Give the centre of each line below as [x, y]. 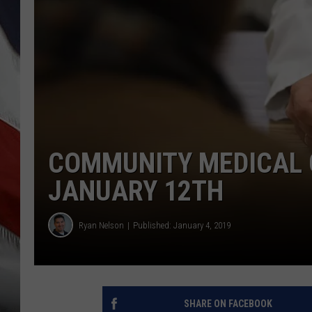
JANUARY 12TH [136, 192]
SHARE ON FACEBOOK [228, 304]
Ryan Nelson [101, 225]
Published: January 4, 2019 [182, 225]
